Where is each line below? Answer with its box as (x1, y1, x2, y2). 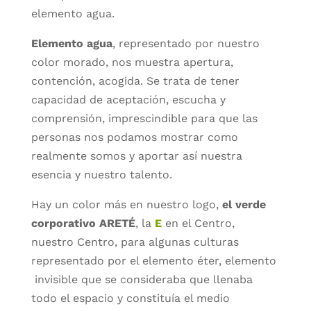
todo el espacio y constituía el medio (31, 291, 230, 305)
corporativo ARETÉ (31, 216, 135, 230)
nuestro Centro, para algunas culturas (31, 235, 239, 249)
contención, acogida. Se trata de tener (31, 74, 239, 87)
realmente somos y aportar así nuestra (31, 149, 242, 162)
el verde (221, 197, 266, 211)
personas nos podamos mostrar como (31, 130, 238, 144)
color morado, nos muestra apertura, (31, 55, 233, 69)
